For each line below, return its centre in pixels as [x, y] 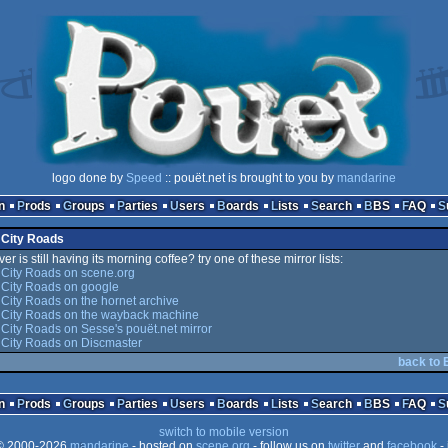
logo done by [89, 178]
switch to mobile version [224, 432]
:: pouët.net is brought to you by [249, 178]
